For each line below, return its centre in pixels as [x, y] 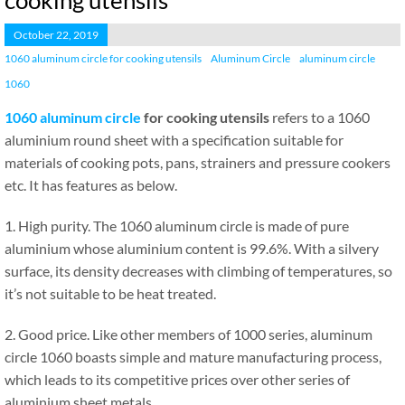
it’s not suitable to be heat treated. [110, 293]
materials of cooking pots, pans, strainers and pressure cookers [198, 162]
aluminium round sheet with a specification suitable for [174, 140]
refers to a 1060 [320, 117]
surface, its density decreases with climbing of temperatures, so [198, 271]
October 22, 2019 [56, 35]
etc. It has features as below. [91, 185]
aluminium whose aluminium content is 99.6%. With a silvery [192, 248]
